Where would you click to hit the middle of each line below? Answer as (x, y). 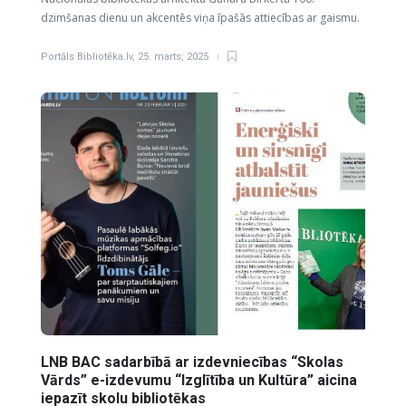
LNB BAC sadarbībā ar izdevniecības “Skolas (192, 362)
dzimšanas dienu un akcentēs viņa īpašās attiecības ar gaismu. (200, 17)
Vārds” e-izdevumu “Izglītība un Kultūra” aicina (199, 380)
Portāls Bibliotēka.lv (87, 56)
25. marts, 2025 (173, 56)
